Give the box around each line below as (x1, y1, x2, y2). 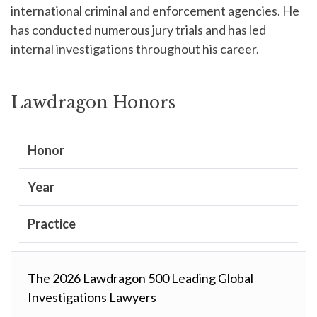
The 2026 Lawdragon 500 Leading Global (28, 270, 253, 287)
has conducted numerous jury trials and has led (11, 22, 266, 38)
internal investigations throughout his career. (11, 41, 259, 57)
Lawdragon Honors (11, 92, 175, 113)
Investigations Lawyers (28, 289, 156, 306)
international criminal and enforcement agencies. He (11, 3, 299, 19)
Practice (28, 216, 76, 232)
